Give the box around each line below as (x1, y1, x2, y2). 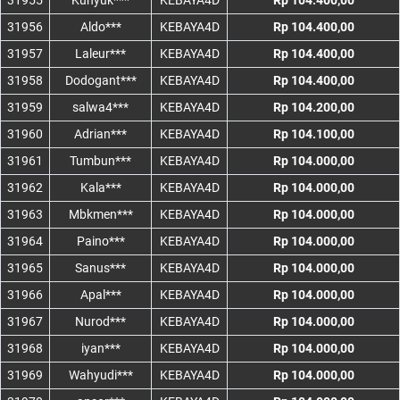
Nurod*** (75, 314, 126, 329)
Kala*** (79, 180, 121, 196)
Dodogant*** (64, 73, 137, 88)
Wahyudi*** (68, 368, 133, 383)
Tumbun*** (70, 154, 131, 169)
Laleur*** (75, 46, 126, 62)
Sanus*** (75, 261, 126, 276)
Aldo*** (79, 20, 121, 35)
